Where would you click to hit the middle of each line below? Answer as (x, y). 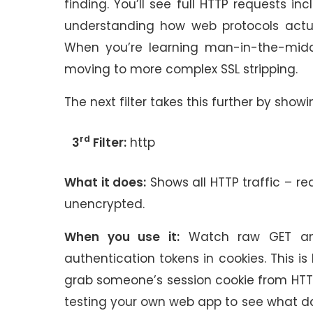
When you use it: (122, 237)
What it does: (105, 183)
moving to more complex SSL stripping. (183, 69)
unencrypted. (106, 204)
